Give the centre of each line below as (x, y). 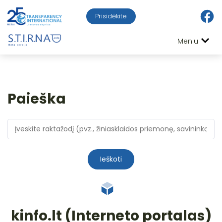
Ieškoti (111, 159)
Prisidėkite (111, 16)
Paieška (37, 99)
